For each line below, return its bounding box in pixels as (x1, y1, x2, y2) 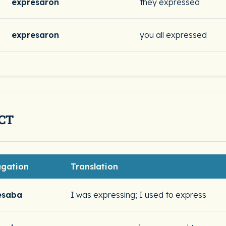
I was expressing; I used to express (71, 190, 206, 200)
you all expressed (140, 30, 207, 40)
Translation (71, 161, 118, 172)
